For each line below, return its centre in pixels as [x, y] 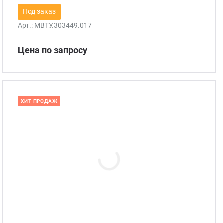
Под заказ [40, 12]
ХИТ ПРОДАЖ [39, 101]
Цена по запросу [53, 50]
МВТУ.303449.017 [63, 26]
